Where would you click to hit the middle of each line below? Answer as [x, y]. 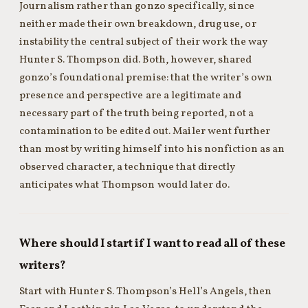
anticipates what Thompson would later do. [125, 185]
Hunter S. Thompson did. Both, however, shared [136, 60]
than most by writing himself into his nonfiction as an [152, 149]
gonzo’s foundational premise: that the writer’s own [146, 78]
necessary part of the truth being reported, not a [136, 113]
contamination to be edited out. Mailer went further [145, 131]
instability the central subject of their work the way [144, 42]
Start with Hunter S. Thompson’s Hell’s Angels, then [146, 291]
